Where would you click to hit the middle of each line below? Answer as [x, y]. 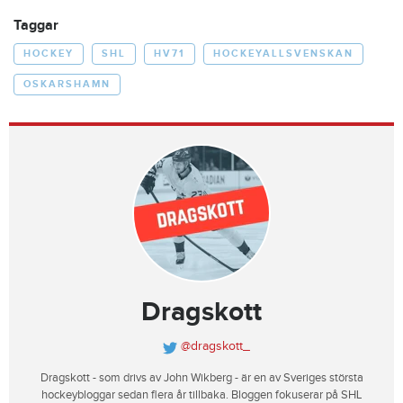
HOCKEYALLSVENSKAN [283, 54]
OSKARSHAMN [67, 85]
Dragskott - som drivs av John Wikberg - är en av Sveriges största [201, 378]
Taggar [36, 26]
